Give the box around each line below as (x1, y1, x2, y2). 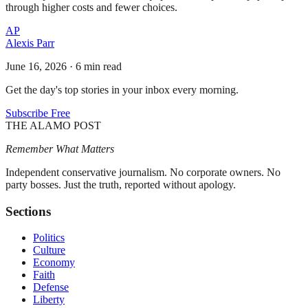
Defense (33, 281, 69, 294)
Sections (5, 203, 51, 219)
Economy (33, 256, 75, 269)
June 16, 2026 (5, 60, 67, 72)
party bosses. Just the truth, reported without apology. (5, 178, 236, 190)
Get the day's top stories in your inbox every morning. (5, 83, 239, 96)
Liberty (33, 294, 65, 306)
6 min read (76, 60, 122, 72)
